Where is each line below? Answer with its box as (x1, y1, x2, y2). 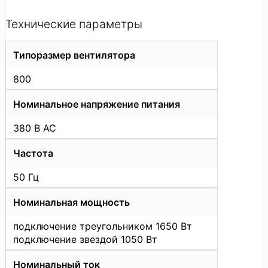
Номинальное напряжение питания (13, 98, 180, 111)
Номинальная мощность (13, 196, 130, 209)
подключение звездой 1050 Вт (13, 233, 157, 246)
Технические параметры (5, 17, 142, 32)
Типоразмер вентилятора (13, 49, 135, 62)
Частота (13, 147, 53, 160)
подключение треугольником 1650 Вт (13, 220, 192, 233)
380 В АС (13, 122, 56, 135)
